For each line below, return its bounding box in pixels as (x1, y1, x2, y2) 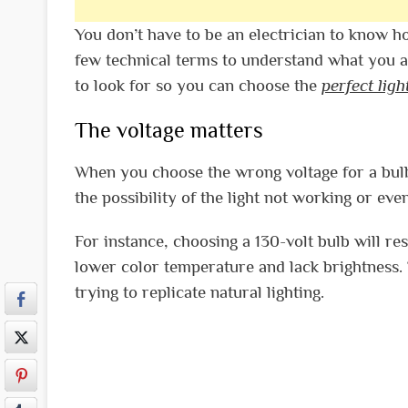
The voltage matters (75, 117, 263, 142)
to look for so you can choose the (75, 75, 321, 95)
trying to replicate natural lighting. (75, 281, 324, 301)
